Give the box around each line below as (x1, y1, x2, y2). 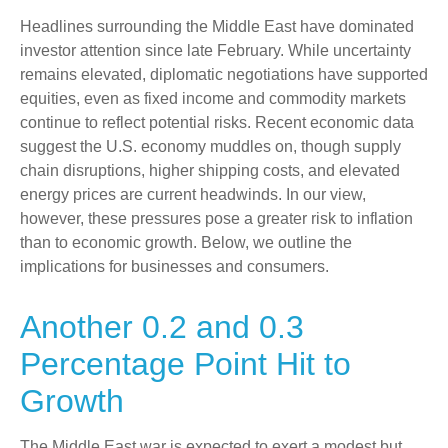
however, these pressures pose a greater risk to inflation (20, 210, 413, 227)
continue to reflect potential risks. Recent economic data (20, 114, 414, 131)
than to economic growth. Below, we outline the (20, 234, 352, 251)
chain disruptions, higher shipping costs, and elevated (20, 162, 400, 179)
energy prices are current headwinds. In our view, (20, 186, 366, 203)
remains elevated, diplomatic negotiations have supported (20, 66, 428, 83)
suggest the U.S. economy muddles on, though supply (20, 138, 401, 155)
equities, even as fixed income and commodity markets (20, 90, 406, 107)
